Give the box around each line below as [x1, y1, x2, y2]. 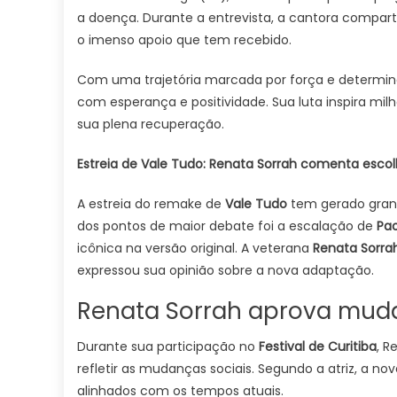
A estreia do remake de [77, 195, 225, 213]
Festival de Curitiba [259, 338, 377, 355]
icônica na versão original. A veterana [77, 239, 313, 257]
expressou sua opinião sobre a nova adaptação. [77, 261, 374, 279]
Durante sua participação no [77, 338, 259, 355]
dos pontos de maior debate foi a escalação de [77, 217, 377, 235]
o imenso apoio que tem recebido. [77, 31, 292, 49]
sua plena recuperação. [77, 115, 224, 133]
